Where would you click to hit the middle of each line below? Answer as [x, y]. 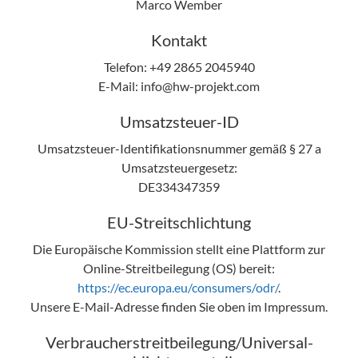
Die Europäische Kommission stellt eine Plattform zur [179, 249]
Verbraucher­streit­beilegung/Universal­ [179, 342]
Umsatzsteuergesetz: [179, 167]
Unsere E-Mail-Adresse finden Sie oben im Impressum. [179, 306]
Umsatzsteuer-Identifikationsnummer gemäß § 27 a [179, 148]
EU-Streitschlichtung [179, 222]
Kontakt [179, 40]
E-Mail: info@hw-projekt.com [179, 86]
